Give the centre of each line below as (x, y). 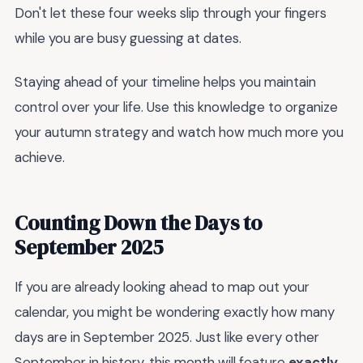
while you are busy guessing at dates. (128, 38)
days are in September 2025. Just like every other (167, 337)
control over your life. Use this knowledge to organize (176, 107)
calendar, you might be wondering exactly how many (175, 312)
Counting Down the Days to (138, 223)
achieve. (40, 158)
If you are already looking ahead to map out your (162, 287)
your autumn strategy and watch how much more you (179, 132)
